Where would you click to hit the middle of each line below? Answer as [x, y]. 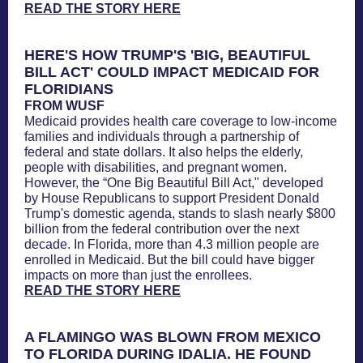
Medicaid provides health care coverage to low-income [181, 121]
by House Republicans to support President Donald [172, 198]
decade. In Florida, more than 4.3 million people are [172, 244]
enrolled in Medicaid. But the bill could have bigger [169, 260]
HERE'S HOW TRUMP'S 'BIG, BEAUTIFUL [167, 55]
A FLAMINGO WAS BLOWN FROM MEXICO [173, 337]
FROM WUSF [64, 106]
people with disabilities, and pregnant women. [156, 167]
